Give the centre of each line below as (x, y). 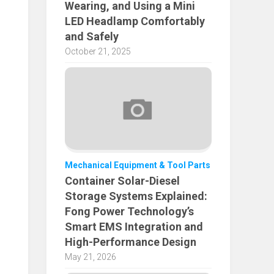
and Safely (92, 37)
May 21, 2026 (91, 257)
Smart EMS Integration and (134, 227)
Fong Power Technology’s (129, 212)
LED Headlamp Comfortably (135, 21)
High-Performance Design (131, 242)
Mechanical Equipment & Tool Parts (138, 165)
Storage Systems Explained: (136, 196)
